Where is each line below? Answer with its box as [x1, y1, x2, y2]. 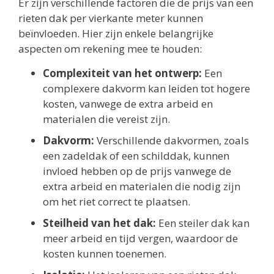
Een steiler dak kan [156, 215, 250, 230]
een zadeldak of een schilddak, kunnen [43, 148, 229, 163]
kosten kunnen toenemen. [43, 246, 166, 261]
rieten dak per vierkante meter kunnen [18, 11, 203, 26]
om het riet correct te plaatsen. [43, 194, 190, 209]
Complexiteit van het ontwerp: [43, 65, 202, 80]
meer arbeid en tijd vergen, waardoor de [43, 231, 238, 245]
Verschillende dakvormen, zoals [94, 133, 249, 147]
